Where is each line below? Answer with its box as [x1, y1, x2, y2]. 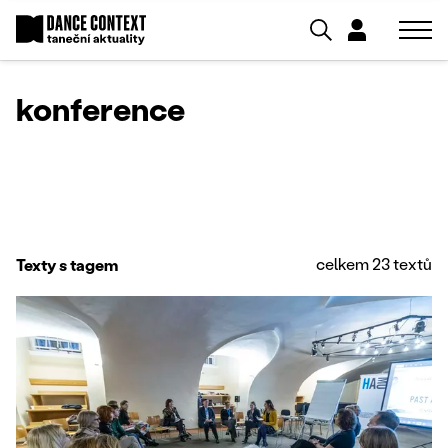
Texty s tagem [16, 253, 118, 275]
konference [16, 88, 185, 129]
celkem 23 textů [316, 253, 432, 274]
